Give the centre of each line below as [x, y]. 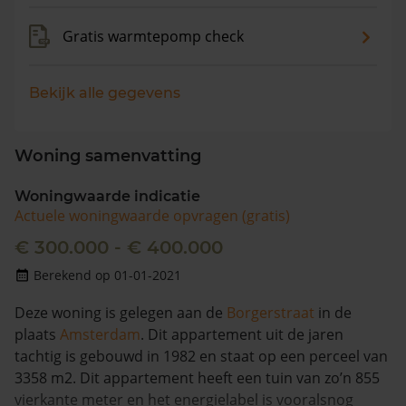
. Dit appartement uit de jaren [242, 334]
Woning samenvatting [108, 156]
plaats [37, 334]
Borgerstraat [271, 313]
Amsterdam [100, 334]
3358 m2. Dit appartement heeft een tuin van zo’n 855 [197, 378]
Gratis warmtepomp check [153, 36]
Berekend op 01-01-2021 [107, 275]
